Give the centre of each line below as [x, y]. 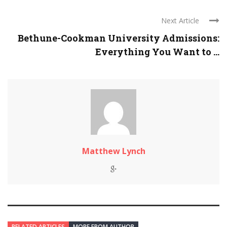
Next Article [180, 21]
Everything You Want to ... [157, 52]
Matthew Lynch [113, 151]
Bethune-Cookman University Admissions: [119, 38]
